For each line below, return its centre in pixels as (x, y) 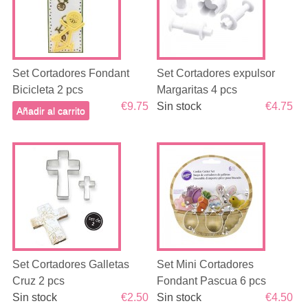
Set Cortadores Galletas (70, 264)
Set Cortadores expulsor (216, 73)
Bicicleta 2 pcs (47, 90)
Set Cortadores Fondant (70, 73)
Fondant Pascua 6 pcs (212, 281)
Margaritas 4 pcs (197, 90)
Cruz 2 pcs (38, 281)
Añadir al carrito (51, 111)
